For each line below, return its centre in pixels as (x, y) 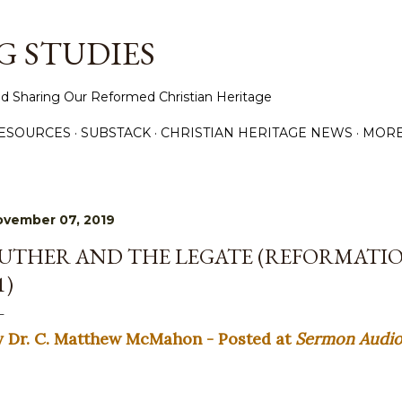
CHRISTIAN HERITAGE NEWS (257, 133)
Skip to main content (201, 22)
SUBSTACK (116, 133)
